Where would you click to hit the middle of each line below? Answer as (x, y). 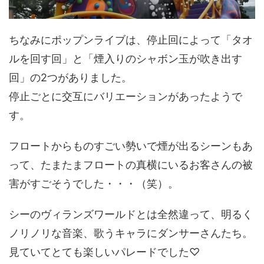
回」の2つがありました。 (70, 77)
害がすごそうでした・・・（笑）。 (94, 183)
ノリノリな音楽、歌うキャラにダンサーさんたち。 (131, 233)
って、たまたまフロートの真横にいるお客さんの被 (131, 164)
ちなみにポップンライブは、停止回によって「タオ (131, 39)
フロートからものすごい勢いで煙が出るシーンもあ (131, 146)
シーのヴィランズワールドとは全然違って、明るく (131, 214)
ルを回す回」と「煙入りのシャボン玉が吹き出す (126, 58)
